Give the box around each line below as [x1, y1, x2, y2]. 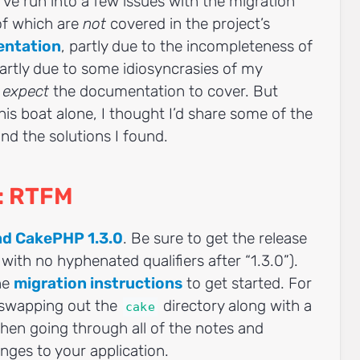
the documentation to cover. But [49, 82, 278, 101]
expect [2, 82, 49, 101]
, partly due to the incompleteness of [61, 37, 313, 56]
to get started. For [182, 273, 312, 292]
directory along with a [158, 296, 312, 315]
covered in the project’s [106, 14, 270, 34]
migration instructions [14, 273, 182, 292]
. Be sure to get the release [123, 228, 307, 247]
